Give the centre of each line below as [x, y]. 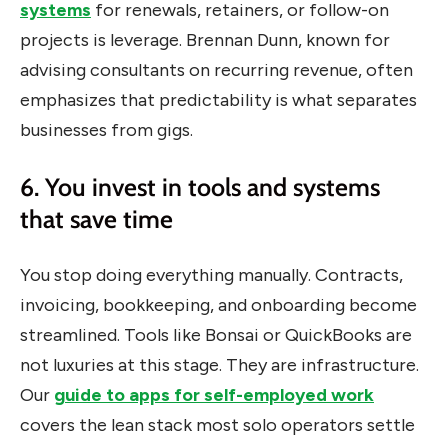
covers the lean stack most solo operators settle [217, 425]
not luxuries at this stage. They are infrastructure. [219, 365]
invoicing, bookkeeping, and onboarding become [218, 305]
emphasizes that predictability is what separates [218, 100]
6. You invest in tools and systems [200, 186]
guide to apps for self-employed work [214, 395]
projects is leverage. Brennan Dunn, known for [205, 40]
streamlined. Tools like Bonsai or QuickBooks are [216, 335]
